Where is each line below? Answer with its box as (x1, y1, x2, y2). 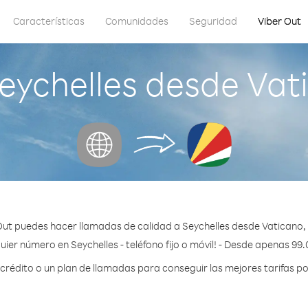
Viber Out (258, 14, 301, 27)
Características (13, 14, 85, 27)
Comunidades (105, 14, 168, 27)
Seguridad (189, 14, 237, 27)
